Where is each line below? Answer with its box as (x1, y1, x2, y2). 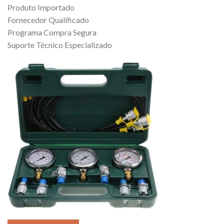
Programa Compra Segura (7, 27, 96, 37)
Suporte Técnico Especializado (7, 40, 112, 50)
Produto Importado (7, 2, 74, 12)
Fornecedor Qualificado (7, 15, 89, 25)
